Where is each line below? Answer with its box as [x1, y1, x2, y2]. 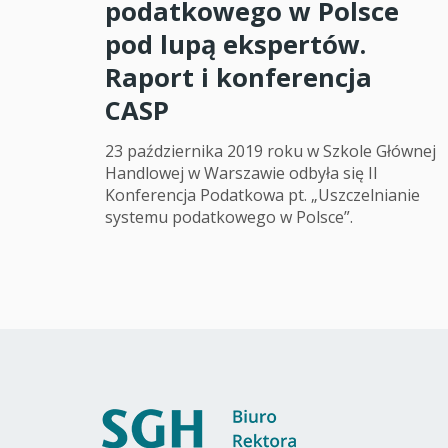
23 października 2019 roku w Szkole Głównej [105, 139, 436, 162]
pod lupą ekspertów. [105, 26, 366, 62]
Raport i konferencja [105, 59, 372, 95]
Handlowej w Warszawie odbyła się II [105, 161, 378, 184]
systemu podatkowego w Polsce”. [105, 205, 353, 228]
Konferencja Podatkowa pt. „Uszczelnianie [105, 183, 420, 206]
